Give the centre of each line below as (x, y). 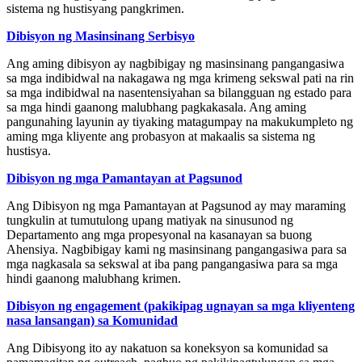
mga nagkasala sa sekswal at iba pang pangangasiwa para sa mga (172, 264)
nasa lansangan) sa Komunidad (92, 321)
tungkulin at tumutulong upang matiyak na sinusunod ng (150, 221)
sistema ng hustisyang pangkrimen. (95, 9)
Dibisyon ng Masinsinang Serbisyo (101, 36)
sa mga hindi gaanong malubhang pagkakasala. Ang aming (156, 107)
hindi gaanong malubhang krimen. (94, 279)
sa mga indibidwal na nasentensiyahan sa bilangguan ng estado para (179, 93)
